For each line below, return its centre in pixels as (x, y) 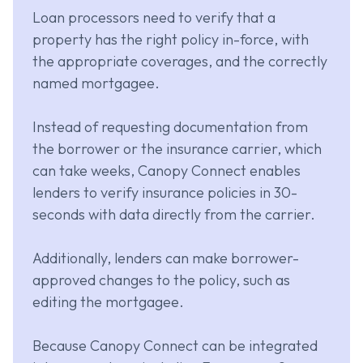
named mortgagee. (96, 83)
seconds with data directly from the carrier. (174, 215)
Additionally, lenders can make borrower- (166, 258)
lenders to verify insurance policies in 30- (165, 193)
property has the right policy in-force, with (171, 40)
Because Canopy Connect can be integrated (175, 346)
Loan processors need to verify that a (154, 18)
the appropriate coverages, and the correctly (180, 62)
